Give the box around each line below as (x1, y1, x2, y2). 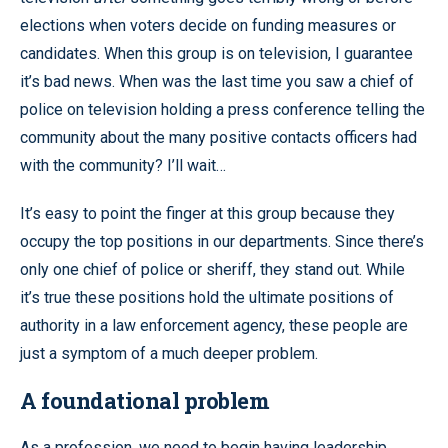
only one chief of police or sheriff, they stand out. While (20, 259, 405, 279)
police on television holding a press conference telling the (20, 99, 425, 119)
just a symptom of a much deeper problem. (20, 343, 318, 363)
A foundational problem (20, 385, 269, 415)
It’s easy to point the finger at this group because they (20, 203, 395, 223)
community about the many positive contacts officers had (20, 127, 417, 147)
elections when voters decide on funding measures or (20, 15, 396, 35)
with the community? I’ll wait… (20, 155, 226, 175)
